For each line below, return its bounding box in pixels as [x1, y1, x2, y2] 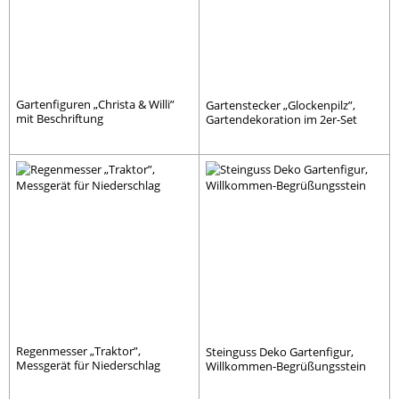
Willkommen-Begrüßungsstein [206, 357, 366, 374]
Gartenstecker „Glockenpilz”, [206, 96, 355, 113]
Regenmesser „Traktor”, [16, 342, 141, 359]
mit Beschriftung [16, 110, 103, 126]
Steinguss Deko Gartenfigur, [206, 343, 354, 360]
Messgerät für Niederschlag [16, 356, 160, 373]
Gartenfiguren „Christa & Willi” [16, 95, 175, 112]
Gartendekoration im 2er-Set [206, 110, 357, 127]
